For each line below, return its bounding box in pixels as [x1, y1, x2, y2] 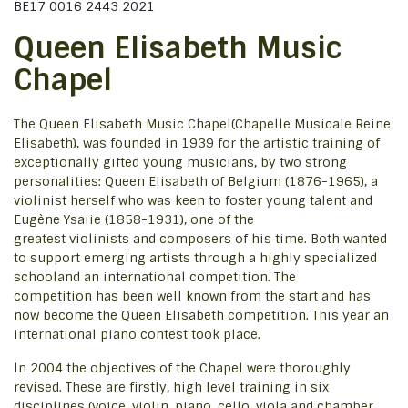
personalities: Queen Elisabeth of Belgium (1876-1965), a [14, 173, 378, 189]
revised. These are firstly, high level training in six [14, 379, 329, 395]
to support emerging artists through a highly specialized [14, 250, 377, 266]
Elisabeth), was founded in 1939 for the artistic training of [14, 135, 380, 151]
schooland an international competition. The [14, 269, 296, 285]
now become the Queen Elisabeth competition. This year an [14, 307, 389, 323]
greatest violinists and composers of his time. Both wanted [14, 230, 387, 247]
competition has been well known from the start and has [14, 288, 371, 304]
